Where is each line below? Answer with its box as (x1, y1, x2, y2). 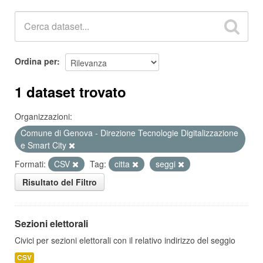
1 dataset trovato (15, 82, 126, 102)
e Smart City (21, 139, 69, 151)
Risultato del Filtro (22, 176, 97, 188)
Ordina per (15, 55, 57, 67)
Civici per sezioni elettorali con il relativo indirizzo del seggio (15, 234, 235, 246)
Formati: (15, 158, 46, 170)
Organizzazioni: (15, 110, 72, 122)
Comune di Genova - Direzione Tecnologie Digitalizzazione (21, 127, 238, 139)
